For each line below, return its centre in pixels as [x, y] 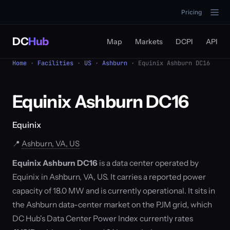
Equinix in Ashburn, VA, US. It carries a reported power [109, 177]
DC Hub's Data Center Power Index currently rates [103, 218]
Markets [149, 42]
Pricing [191, 12]
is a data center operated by [148, 163]
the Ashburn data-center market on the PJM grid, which [112, 205]
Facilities [55, 63]
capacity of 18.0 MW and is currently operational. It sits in [114, 191]
